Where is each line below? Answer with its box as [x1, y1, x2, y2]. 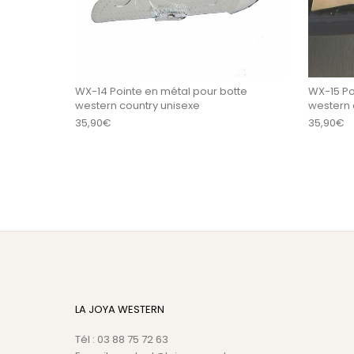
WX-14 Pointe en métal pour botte [74, 83, 247, 99]
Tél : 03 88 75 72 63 [74, 331, 168, 347]
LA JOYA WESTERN [74, 301, 164, 317]
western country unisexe [74, 97, 200, 113]
